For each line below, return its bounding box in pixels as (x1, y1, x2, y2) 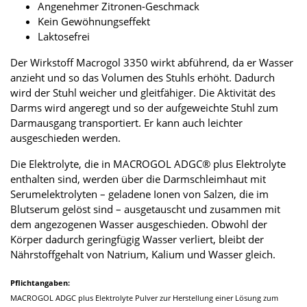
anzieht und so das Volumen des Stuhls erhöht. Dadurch (10, 70, 275, 84)
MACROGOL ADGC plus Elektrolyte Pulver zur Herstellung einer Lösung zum (10, 293, 278, 304)
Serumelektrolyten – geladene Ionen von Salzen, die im (10, 186, 269, 201)
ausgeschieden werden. (10, 130, 121, 145)
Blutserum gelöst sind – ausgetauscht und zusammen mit (10, 201, 280, 216)
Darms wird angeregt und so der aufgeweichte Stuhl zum (10, 100, 278, 114)
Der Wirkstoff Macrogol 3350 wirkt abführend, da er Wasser (10, 55, 293, 69)
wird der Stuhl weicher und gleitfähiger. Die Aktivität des (10, 85, 275, 99)
